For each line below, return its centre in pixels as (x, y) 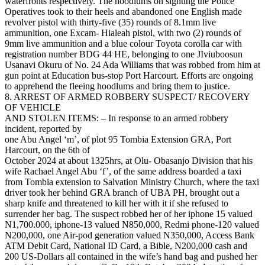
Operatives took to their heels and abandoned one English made (123, 12)
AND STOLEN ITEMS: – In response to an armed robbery (117, 118)
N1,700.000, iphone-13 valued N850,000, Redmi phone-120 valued (132, 225)
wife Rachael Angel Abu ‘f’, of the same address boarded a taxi (123, 172)
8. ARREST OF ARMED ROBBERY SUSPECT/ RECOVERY (127, 97)
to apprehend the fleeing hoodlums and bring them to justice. (117, 86)
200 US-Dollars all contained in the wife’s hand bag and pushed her (131, 257)
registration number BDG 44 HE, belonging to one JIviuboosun (124, 54)
